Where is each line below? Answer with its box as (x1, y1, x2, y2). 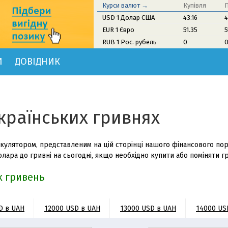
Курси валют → (102, 2, 148, 9)
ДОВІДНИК (15, 56, 60, 67)
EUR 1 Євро (102, 26, 134, 34)
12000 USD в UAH (44, 204, 100, 213)
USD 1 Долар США (102, 14, 155, 21)
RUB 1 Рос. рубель (102, 38, 157, 46)
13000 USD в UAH (120, 204, 176, 213)
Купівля (183, 2, 206, 9)
